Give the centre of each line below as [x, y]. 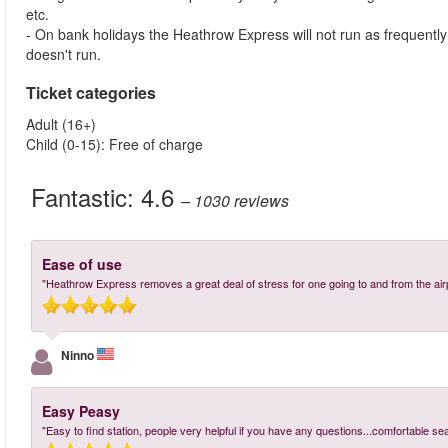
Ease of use [82, 264]
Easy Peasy [81, 411]
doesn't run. [67, 54]
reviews [261, 200]
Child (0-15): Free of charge [114, 144]
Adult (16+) [61, 124]
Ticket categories [91, 92]
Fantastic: [86, 196]
